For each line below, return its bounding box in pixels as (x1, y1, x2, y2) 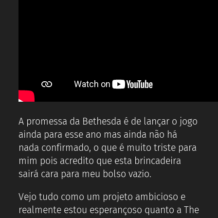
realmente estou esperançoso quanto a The (18, 204, 199, 216)
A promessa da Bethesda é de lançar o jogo (18, 116, 198, 127)
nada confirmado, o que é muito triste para (18, 142, 197, 154)
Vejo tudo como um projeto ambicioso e (18, 191, 185, 202)
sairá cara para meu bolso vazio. (18, 168, 151, 180)
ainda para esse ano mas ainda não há (18, 129, 177, 141)
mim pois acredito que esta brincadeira (18, 155, 181, 167)
